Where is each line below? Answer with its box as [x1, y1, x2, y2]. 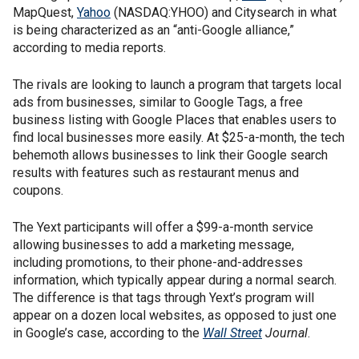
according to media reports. [13, 40, 166, 55]
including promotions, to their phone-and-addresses [13, 255, 303, 270]
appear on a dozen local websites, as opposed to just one [13, 308, 337, 323]
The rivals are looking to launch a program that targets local [13, 77, 341, 92]
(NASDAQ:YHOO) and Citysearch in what [111, 5, 337, 20]
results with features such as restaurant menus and [13, 165, 299, 180]
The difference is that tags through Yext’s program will [13, 290, 314, 305]
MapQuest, [13, 5, 77, 20]
